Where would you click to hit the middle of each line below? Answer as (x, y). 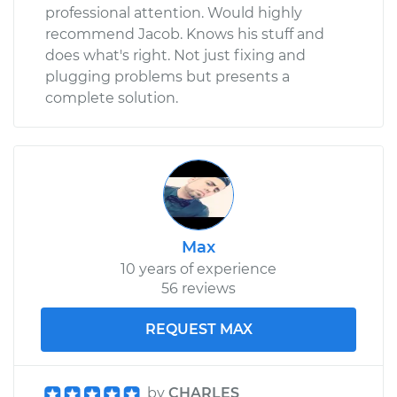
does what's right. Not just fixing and (175, 55)
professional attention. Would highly (174, 12)
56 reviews (198, 288)
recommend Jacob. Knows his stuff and (185, 34)
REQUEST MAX (198, 329)
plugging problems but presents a (167, 76)
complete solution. (112, 97)
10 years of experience (198, 269)
